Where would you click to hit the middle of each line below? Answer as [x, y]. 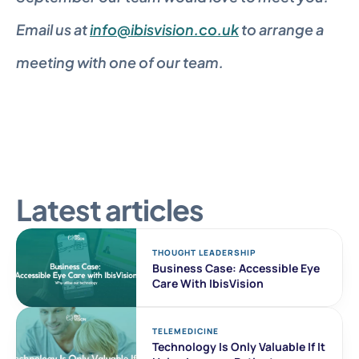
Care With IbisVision [208, 283]
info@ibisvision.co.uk [164, 29]
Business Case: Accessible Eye [236, 268]
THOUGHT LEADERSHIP [204, 252]
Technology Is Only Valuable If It [239, 347]
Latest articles [110, 210]
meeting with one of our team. [120, 62]
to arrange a [281, 29]
